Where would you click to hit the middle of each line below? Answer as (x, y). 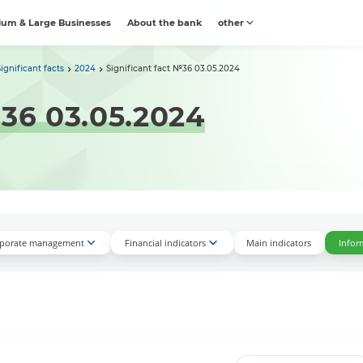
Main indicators (279, 243)
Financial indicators (165, 243)
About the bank (165, 23)
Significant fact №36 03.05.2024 (173, 69)
